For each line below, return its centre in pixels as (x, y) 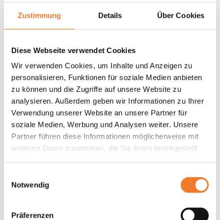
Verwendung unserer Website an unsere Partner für (99, 112)
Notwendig (30, 185)
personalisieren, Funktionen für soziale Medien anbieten (107, 77)
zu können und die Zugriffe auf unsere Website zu (96, 89)
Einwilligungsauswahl (38, 175)
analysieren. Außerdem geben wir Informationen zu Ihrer (108, 101)
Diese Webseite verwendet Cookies (73, 50)
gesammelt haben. (43, 171)
